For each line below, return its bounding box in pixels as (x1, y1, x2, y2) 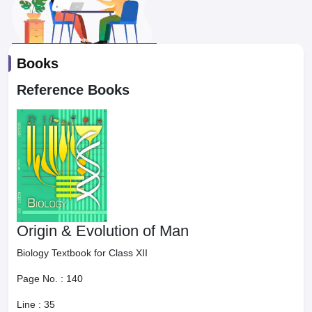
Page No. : (17, 273, 66, 284)
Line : (17, 299, 44, 310)
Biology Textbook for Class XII (17, 247, 148, 258)
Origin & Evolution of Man (17, 222, 189, 240)
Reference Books (17, 82, 130, 97)
